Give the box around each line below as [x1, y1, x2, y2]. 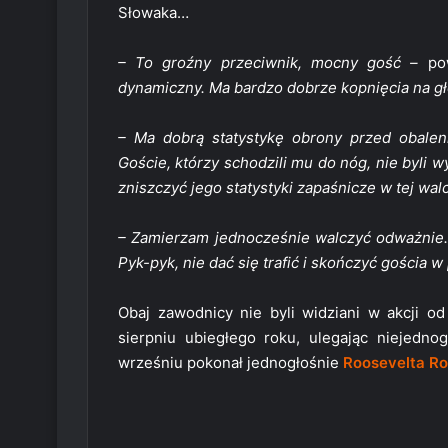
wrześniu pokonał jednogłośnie [118, 353, 343, 373]
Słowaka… [118, 3, 189, 23]
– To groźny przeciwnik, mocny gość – [118, 53, 419, 73]
